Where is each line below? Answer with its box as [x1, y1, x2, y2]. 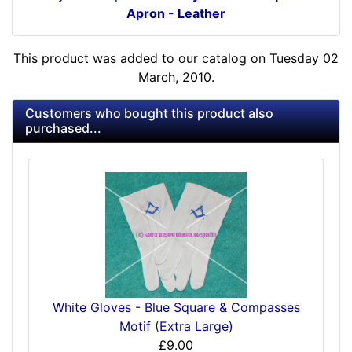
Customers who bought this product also [25, 105, 273, 122]
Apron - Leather [126, 5, 225, 22]
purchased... [25, 120, 101, 137]
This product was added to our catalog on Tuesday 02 [13, 50, 339, 67]
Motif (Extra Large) [119, 317, 233, 334]
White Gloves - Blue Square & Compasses [52, 299, 300, 315]
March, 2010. [137, 69, 214, 86]
